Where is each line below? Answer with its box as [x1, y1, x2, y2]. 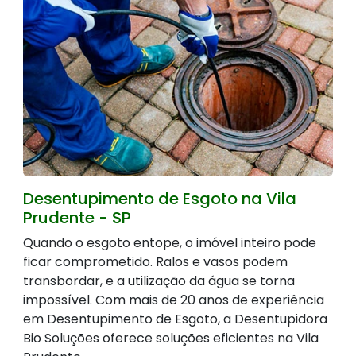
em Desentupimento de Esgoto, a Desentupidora [23, 309, 327, 328]
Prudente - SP [23, 206, 131, 229]
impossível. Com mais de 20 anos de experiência [23, 290, 324, 309]
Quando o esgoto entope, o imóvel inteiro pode [23, 233, 316, 252]
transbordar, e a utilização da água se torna [23, 271, 295, 290]
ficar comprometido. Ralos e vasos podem [23, 252, 288, 271]
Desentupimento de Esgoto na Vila [23, 187, 296, 210]
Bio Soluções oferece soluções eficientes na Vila [23, 328, 319, 347]
